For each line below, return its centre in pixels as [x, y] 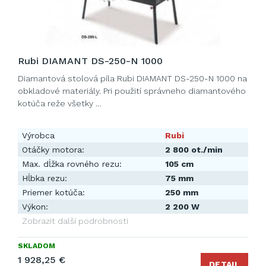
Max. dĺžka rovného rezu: [72, 164]
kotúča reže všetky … [60, 103]
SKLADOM [37, 246]
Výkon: [35, 207]
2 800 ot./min [194, 150]
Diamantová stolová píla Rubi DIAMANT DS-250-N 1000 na [132, 78]
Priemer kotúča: [53, 192]
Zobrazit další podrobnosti [75, 221]
